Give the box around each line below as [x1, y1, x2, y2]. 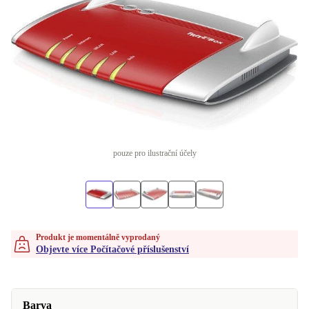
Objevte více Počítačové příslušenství [36, 244, 189, 255]
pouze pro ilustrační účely [112, 148, 197, 158]
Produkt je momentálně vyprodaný [36, 232, 160, 242]
